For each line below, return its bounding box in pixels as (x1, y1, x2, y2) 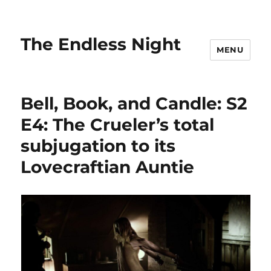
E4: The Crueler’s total (21, 114, 215, 135)
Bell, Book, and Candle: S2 (21, 93, 248, 114)
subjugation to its (21, 135, 176, 156)
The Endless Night (21, 34, 181, 54)
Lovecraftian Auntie (21, 157, 195, 177)
